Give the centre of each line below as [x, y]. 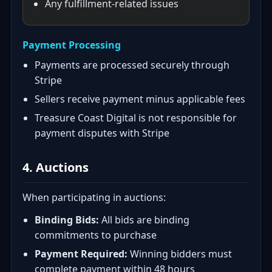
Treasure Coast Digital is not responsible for [136, 118]
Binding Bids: [67, 220]
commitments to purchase [96, 235]
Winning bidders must [180, 254]
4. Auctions [56, 167]
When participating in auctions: [94, 197]
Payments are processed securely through [132, 65]
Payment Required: [81, 254]
